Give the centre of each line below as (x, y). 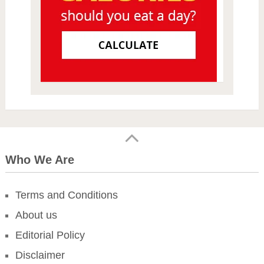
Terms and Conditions (66, 195)
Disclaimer (40, 255)
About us (36, 215)
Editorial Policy (50, 235)
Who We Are (39, 160)
